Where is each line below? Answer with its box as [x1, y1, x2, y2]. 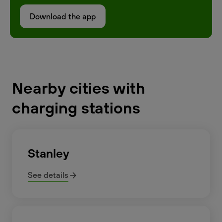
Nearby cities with [12, 78, 145, 98]
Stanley [28, 146, 69, 161]
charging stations [12, 98, 140, 117]
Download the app [30, 11, 96, 21]
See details [28, 170, 68, 180]
